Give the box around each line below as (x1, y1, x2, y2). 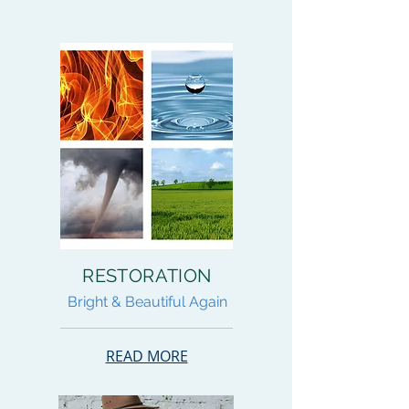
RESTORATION (82, 265, 212, 287)
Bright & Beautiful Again (67, 293, 227, 310)
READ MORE (105, 346, 188, 366)
